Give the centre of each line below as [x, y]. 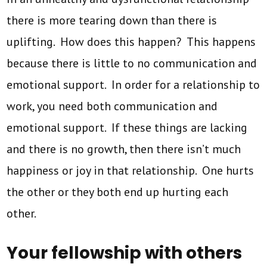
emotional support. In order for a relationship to [133, 84]
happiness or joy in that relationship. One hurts [131, 170]
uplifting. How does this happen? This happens [131, 41]
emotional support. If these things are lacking [127, 127]
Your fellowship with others [125, 253]
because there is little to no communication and [132, 63]
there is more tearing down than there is [112, 20]
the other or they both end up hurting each [118, 192]
